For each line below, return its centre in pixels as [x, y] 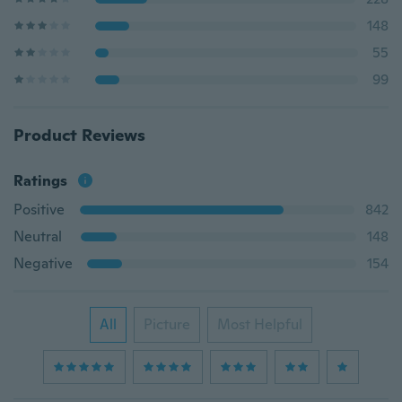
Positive [39, 210]
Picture [167, 324]
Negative [43, 263]
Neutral [38, 236]
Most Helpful [260, 324]
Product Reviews [79, 135]
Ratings [40, 181]
